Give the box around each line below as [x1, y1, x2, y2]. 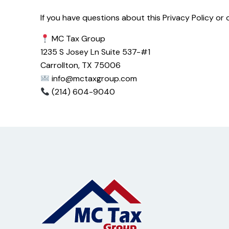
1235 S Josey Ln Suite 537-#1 [40, 47, 150, 57]
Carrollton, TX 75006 [40, 60, 121, 71]
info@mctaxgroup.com [52, 73, 138, 84]
